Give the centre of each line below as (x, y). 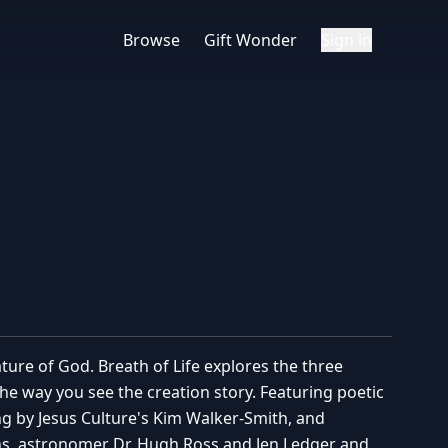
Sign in (346, 40)
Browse (151, 40)
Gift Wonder (250, 40)
